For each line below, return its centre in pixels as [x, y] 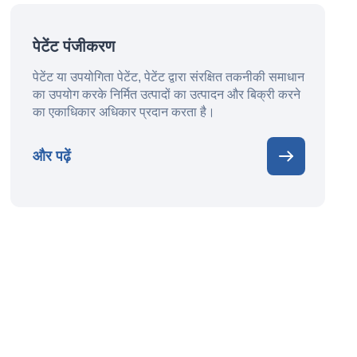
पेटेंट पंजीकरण [74, 46]
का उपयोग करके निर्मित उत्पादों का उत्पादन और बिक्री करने [167, 94]
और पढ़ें [52, 156]
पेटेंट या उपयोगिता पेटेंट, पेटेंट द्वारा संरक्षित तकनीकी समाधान [169, 77]
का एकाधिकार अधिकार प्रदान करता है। [124, 112]
